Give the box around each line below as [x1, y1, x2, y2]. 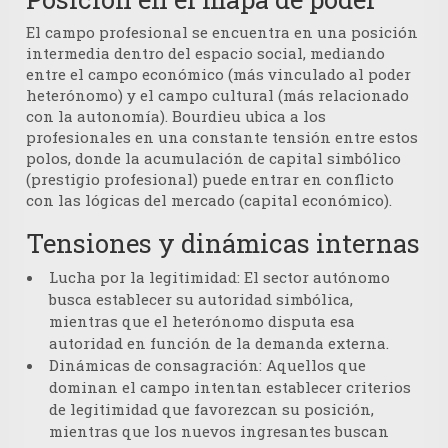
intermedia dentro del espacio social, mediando [26, 43, 385, 64]
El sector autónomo [240, 267, 390, 288]
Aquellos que [262, 355, 366, 376]
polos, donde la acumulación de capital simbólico [26, 148, 401, 169]
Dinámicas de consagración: [49, 355, 262, 376]
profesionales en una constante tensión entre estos [26, 127, 418, 148]
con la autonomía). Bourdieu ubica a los [26, 106, 326, 127]
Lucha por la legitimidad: [49, 267, 240, 288]
